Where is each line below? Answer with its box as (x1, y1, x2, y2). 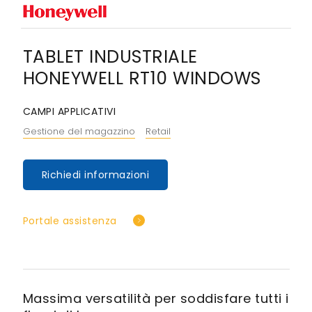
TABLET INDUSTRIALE (22, 44, 198, 69)
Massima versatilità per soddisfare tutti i (22, 289, 289, 307)
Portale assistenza (22, 213, 117, 228)
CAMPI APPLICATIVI (22, 104, 116, 118)
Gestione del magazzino (22, 124, 135, 138)
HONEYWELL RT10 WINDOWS (22, 65, 261, 91)
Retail (145, 124, 171, 138)
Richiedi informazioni (41, 167, 149, 182)
